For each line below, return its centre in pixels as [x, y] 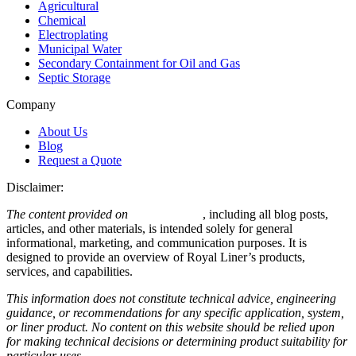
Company [31, 105]
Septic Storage [74, 78]
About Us [63, 132]
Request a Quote [80, 161]
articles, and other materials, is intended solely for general [149, 229]
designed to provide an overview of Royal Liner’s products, [156, 257]
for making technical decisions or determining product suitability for [177, 342]
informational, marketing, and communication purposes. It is [157, 243]
